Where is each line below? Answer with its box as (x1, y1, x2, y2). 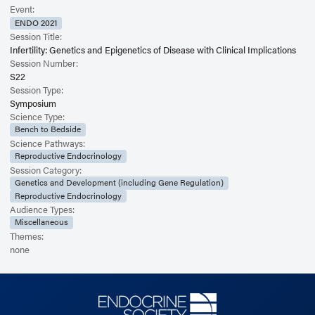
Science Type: (10, 110, 65, 124)
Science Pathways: (10, 136, 85, 150)
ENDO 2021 (15, 15, 57, 29)
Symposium (10, 96, 56, 110)
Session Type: (10, 83, 63, 97)
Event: (10, 1, 34, 15)
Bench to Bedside (15, 122, 81, 136)
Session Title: (10, 30, 62, 44)
